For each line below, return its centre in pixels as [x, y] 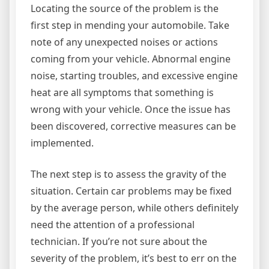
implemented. [62, 143]
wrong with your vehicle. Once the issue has [131, 109]
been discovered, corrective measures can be [133, 126]
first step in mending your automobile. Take [130, 25]
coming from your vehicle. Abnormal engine [131, 59]
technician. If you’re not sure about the [119, 241]
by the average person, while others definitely [134, 208]
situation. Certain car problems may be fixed [131, 191]
